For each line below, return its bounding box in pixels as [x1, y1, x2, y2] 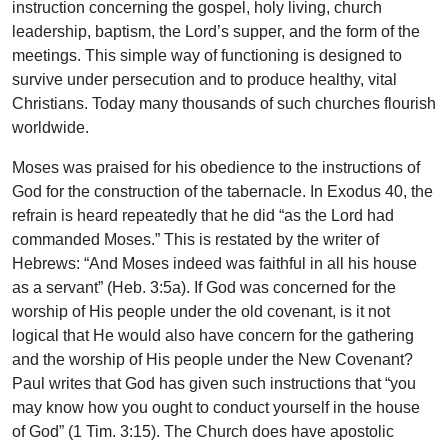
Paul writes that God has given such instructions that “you [12, 375, 416, 393]
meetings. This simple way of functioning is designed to [12, 47, 402, 65]
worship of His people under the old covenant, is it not [12, 303, 390, 321]
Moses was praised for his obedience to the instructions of [12, 159, 420, 177]
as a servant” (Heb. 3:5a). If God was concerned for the [12, 279, 396, 297]
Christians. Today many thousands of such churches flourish [12, 95, 436, 113]
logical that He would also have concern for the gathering [12, 327, 414, 345]
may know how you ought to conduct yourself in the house [12, 399, 420, 417]
